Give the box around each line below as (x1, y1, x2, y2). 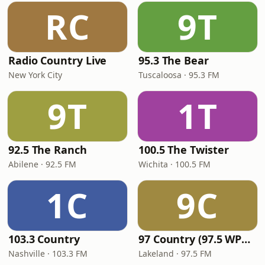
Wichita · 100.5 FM (138, 159, 211, 170)
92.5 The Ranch (8, 143, 87, 157)
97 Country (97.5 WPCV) (241, 232, 251, 246)
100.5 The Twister (138, 143, 229, 157)
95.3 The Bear (138, 53, 209, 67)
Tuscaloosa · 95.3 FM (138, 69, 219, 80)
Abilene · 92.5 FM (8, 159, 76, 170)
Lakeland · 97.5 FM (138, 248, 212, 259)
